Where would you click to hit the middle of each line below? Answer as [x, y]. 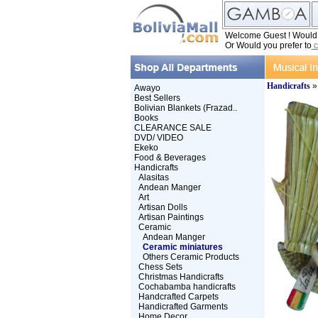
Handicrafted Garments [183, 307]
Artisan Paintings [171, 217]
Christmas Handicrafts [181, 277]
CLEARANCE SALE [172, 128]
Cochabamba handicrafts [187, 287]
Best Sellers [157, 98]
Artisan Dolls [163, 207]
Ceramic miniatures [182, 247]
